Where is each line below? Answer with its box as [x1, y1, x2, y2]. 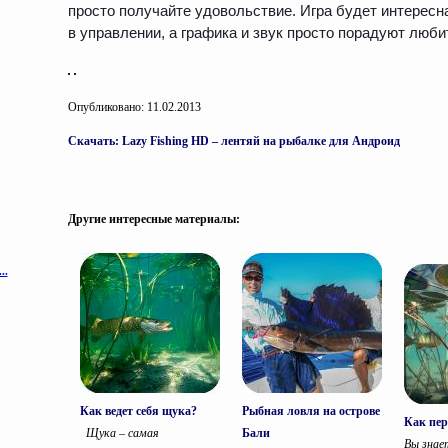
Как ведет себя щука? [80, 403, 197, 418]
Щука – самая [80, 425, 159, 440]
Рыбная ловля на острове [242, 403, 380, 418]
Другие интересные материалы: [68, 211, 240, 226]
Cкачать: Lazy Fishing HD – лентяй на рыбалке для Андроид [68, 133, 400, 148]
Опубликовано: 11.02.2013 [68, 99, 201, 114]
